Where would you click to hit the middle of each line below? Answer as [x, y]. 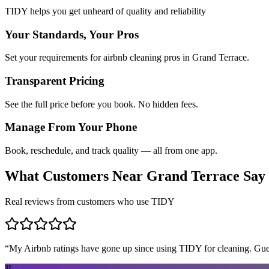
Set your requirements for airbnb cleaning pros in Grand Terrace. [127, 58]
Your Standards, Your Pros [72, 34]
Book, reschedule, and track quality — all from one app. [111, 151]
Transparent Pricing [55, 80]
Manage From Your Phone [71, 127]
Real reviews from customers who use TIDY [90, 201]
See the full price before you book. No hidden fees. [101, 104]
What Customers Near [76, 176]
